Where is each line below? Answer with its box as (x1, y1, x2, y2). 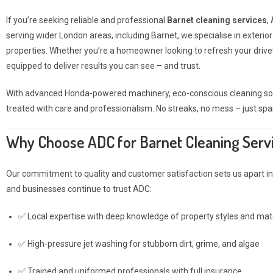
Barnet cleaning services (167, 15, 267, 25)
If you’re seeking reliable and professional (6, 15, 167, 25)
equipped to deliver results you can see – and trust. (6, 61, 200, 71)
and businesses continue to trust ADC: (6, 184, 152, 194)
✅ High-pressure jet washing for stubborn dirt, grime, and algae (18, 239, 260, 249)
